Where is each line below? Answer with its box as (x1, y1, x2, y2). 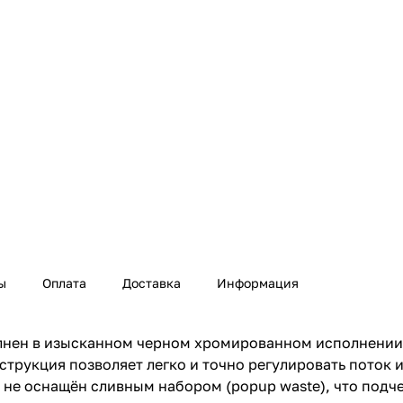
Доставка (122, 275, 181, 291)
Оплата (42, 275, 86, 291)
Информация (217, 275, 299, 291)
